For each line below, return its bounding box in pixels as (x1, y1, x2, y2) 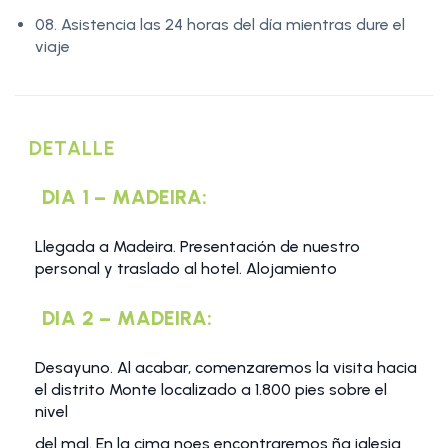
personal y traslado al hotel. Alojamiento (35, 259, 337, 279)
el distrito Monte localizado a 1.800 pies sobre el (35, 380, 387, 400)
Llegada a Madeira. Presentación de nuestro (35, 237, 360, 257)
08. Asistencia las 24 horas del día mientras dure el (35, 15, 405, 35)
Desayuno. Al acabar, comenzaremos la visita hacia (35, 358, 417, 378)
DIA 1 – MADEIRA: (42, 185, 208, 210)
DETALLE (29, 136, 116, 161)
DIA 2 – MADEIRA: (42, 306, 213, 331)
